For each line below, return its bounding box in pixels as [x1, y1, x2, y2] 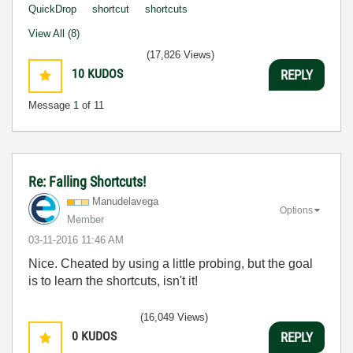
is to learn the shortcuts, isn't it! [28, 274, 198, 288]
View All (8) [28, 28, 80, 40]
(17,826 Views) [147, 49, 214, 61]
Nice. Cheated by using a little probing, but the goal [28, 257, 313, 271]
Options [280, 205, 313, 217]
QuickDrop [28, 3, 76, 16]
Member [67, 214, 104, 226]
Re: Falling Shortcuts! [28, 173, 146, 191]
